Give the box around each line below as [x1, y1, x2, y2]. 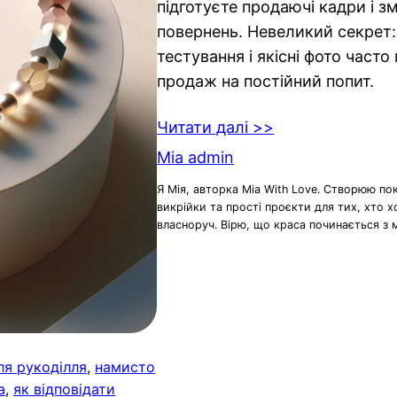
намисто [95, 357, 156, 376]
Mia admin [157, 147, 235, 167]
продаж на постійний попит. [157, 71, 375, 90]
